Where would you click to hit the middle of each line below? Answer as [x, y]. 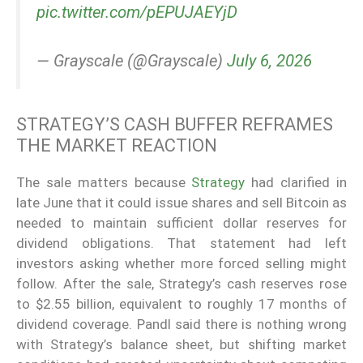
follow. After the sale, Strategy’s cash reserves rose [181, 284]
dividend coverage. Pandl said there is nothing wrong [181, 325]
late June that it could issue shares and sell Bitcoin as [181, 203]
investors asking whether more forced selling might [181, 264]
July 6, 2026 [269, 61]
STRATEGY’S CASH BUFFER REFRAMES [175, 125]
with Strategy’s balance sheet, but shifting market [181, 345]
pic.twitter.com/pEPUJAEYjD [137, 12]
